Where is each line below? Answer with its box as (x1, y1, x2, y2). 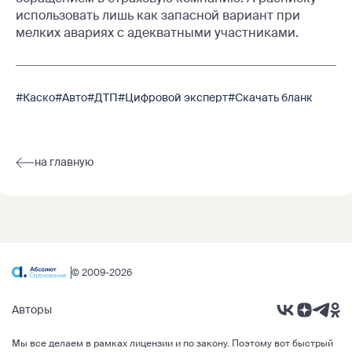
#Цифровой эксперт (118, 90, 228, 104)
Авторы (12, 302, 52, 317)
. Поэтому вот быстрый (227, 337, 333, 350)
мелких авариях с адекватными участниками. (16, 24, 299, 41)
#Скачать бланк (228, 90, 313, 104)
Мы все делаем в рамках (12, 337, 130, 350)
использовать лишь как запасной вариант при (16, 6, 300, 24)
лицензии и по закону (130, 337, 227, 350)
